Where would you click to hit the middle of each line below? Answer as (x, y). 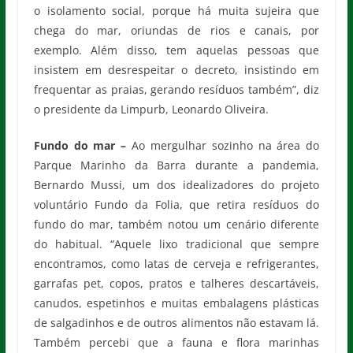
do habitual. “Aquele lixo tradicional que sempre (176, 244)
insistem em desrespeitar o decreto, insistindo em (176, 70)
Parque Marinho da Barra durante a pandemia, (176, 165)
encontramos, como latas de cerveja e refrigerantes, (176, 264)
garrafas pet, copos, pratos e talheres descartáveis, (176, 283)
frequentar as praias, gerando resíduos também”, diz (176, 89)
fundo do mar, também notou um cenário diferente (176, 224)
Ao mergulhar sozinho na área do (226, 145)
